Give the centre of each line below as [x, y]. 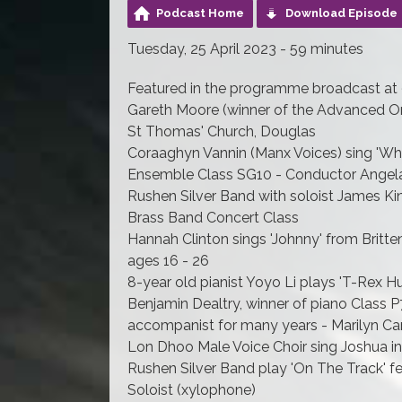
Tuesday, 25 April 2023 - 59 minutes [245, 48]
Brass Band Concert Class [213, 217]
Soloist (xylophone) [192, 389]
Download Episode [341, 13]
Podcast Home [200, 13]
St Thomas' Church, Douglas [222, 131]
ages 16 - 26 [168, 260]
